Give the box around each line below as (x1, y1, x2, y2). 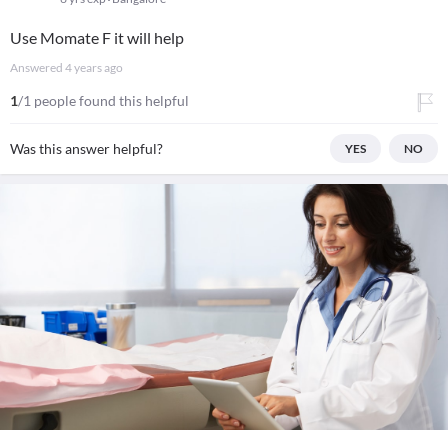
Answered (10, 60, 65, 75)
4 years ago (65, 60, 123, 75)
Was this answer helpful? (10, 140, 163, 157)
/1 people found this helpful (18, 92, 189, 109)
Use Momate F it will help (10, 28, 184, 47)
